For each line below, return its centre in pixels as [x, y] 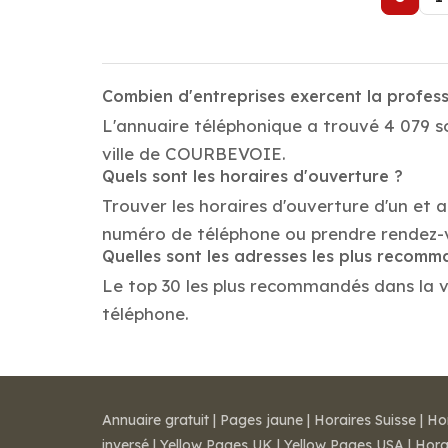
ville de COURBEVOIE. [194, 153]
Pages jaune [261, 420]
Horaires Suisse [365, 420]
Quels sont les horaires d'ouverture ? [252, 176]
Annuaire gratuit [155, 420]
